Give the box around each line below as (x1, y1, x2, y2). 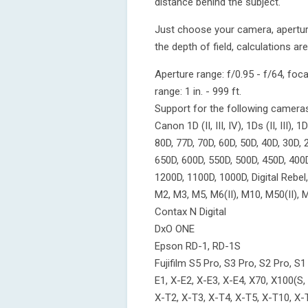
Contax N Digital (155, 206, 226, 218)
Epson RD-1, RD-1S (155, 240, 241, 252)
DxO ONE (155, 223, 195, 235)
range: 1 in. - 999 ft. (155, 85, 241, 98)
